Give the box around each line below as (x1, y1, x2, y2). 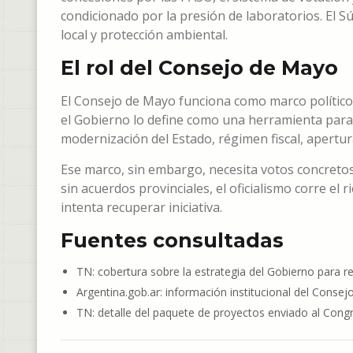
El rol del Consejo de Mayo (61, 56, 338, 80)
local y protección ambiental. (61, 26, 228, 43)
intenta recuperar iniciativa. (61, 199, 222, 216)
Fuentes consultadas (61, 229, 284, 252)
